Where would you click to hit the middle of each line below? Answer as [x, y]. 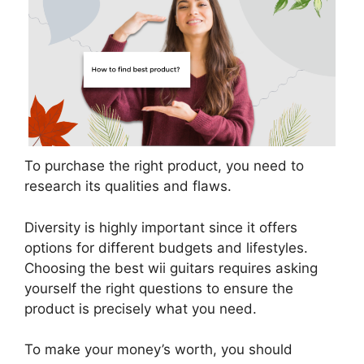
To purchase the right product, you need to [164, 166]
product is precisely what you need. [141, 308]
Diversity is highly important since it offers [161, 227]
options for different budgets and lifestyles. [166, 247]
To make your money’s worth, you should [158, 350]
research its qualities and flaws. [128, 186]
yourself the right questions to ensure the [159, 288]
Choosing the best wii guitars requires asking [171, 268]
